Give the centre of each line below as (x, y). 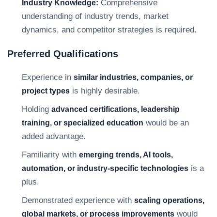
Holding (37, 109)
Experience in (48, 77)
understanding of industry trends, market (95, 16)
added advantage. (54, 136)
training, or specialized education (83, 123)
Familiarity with (50, 155)
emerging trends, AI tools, (126, 155)
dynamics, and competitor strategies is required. (109, 30)
